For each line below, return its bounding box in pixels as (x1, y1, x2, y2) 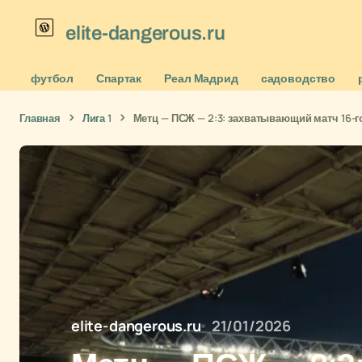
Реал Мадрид (164, 70, 238, 86)
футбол (31, 70, 74, 86)
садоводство (260, 70, 336, 86)
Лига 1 (82, 111, 112, 125)
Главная (19, 111, 61, 125)
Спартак (96, 70, 142, 86)
